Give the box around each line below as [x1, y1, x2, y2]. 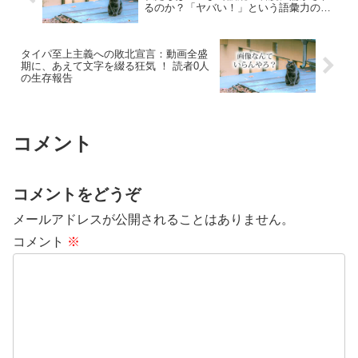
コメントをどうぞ [13, 185, 141, 204]
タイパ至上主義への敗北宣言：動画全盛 [21, 48, 208, 61]
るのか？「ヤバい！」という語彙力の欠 [143, 2, 331, 14]
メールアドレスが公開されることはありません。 [13, 213, 294, 227]
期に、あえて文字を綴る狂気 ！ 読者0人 [21, 60, 209, 73]
